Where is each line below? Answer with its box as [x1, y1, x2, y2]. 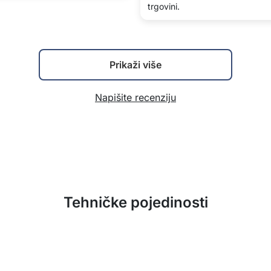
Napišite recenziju [95, 91, 176, 103]
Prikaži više [109, 59, 162, 71]
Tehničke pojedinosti [63, 194, 208, 211]
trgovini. [148, 1, 180, 11]
